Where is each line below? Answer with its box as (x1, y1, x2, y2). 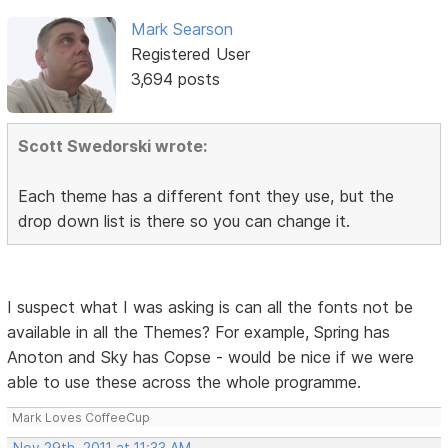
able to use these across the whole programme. (7, 372, 362, 393)
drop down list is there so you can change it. (18, 211, 351, 232)
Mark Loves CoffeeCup (12, 410, 151, 426)
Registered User (130, 44, 250, 65)
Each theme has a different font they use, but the (18, 186, 395, 207)
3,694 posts (130, 69, 220, 90)
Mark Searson (130, 19, 233, 40)
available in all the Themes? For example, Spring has (7, 322, 391, 343)
